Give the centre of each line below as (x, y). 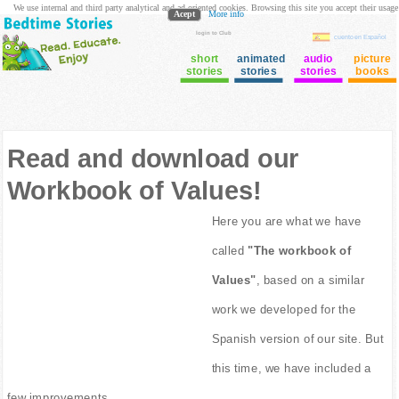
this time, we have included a (291, 368)
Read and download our (153, 159)
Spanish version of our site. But (297, 338)
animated (261, 58)
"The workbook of (300, 251)
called (230, 251)
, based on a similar (310, 280)
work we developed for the (284, 309)
